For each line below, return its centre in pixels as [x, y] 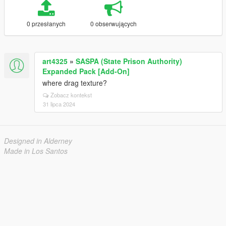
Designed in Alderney [38, 141]
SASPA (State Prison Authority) [129, 61]
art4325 [55, 61]
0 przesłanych [46, 23]
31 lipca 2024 [59, 104]
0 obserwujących [113, 23]
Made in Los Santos [36, 151]
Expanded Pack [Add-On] [86, 71]
